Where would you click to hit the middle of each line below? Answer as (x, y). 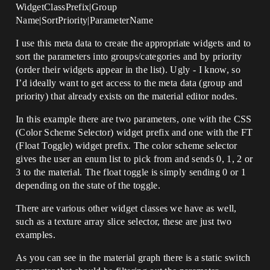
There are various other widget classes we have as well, (126, 208)
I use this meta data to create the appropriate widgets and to (133, 43)
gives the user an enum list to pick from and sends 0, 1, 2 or (134, 159)
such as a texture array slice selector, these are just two (124, 221)
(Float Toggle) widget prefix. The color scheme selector (127, 146)
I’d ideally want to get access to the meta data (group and (129, 83)
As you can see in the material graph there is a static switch (133, 258)
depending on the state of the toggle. (88, 185)
